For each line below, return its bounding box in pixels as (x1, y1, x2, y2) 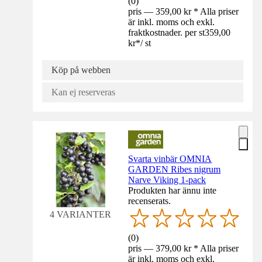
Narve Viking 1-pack (128, 174, 206, 185)
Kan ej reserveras (51, 87, 115, 97)
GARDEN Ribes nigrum (128, 164, 221, 174)
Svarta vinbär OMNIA (128, 153, 212, 164)
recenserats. (128, 195, 171, 206)
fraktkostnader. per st (128, 27, 205, 37)
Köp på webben (51, 64, 111, 75)
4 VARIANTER (50, 209, 112, 219)
